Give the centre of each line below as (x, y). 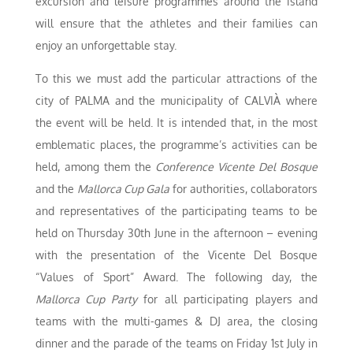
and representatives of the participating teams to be (176, 211)
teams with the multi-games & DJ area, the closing (176, 321)
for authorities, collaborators (244, 189)
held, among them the (95, 167)
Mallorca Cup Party (86, 299)
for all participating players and (227, 299)
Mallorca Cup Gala (123, 189)
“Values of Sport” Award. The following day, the (176, 277)
